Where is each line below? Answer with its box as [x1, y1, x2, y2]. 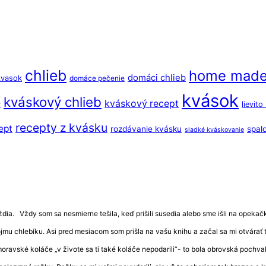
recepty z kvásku [15, 120, 107, 135]
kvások [182, 90, 239, 111]
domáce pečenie [69, 74, 125, 83]
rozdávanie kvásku [110, 123, 182, 134]
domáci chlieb [128, 72, 186, 83]
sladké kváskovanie [185, 125, 244, 134]
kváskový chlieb [4, 93, 102, 110]
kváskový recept [104, 97, 179, 109]
